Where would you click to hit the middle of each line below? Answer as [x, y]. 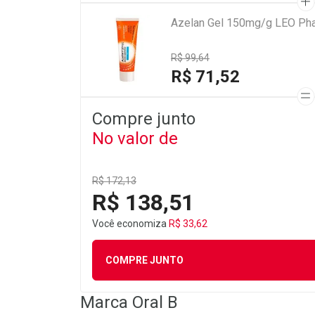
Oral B [155, 302]
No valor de [135, 139]
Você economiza [130, 224]
